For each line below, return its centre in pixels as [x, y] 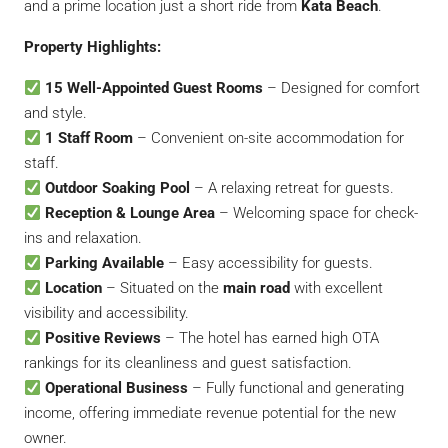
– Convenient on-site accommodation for [269, 138]
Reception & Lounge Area [130, 213]
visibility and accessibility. [106, 313]
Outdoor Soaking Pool [118, 188]
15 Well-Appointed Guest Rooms [154, 88]
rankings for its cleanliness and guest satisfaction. [188, 363]
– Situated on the [163, 288]
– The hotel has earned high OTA [270, 338]
